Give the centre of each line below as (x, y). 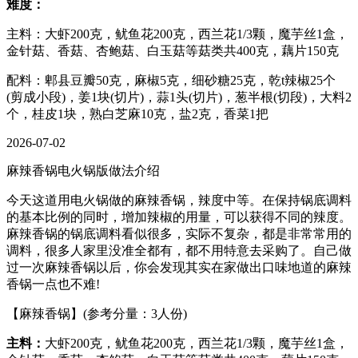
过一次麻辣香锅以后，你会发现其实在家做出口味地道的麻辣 (179, 267)
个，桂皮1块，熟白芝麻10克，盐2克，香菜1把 (137, 113)
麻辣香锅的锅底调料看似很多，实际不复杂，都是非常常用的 (179, 233)
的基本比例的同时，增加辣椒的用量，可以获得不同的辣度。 (179, 217)
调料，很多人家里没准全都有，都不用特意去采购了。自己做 (179, 250)
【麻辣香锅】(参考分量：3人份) (97, 313)
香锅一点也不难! (53, 284)
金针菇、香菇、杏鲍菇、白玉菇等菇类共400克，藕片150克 (173, 50)
